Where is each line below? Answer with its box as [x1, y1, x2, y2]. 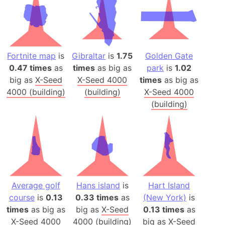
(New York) [143, 192, 187, 203]
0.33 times [75, 192, 119, 203]
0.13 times [143, 204, 184, 215]
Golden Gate [145, 50, 193, 61]
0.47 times [9, 62, 52, 73]
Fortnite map [7, 50, 56, 61]
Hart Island [148, 180, 190, 191]
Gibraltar [72, 50, 106, 61]
